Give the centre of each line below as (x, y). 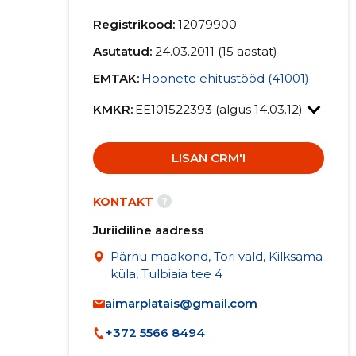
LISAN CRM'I (208, 158)
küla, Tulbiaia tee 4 (166, 274)
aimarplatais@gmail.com (181, 303)
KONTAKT (123, 202)
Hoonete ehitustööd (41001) (225, 78)
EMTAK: (116, 78)
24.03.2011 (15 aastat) (216, 51)
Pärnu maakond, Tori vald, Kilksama (216, 256)
